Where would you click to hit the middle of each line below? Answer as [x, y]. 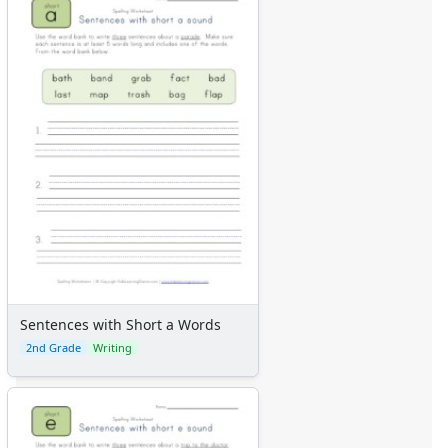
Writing [112, 348]
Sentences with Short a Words [120, 325]
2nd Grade [53, 348]
